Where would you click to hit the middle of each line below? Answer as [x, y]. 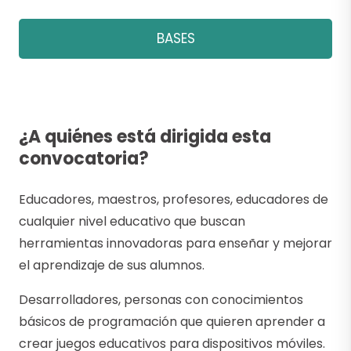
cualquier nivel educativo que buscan [132, 222]
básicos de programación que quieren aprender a [172, 322]
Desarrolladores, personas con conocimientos [161, 300]
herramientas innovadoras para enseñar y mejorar [175, 244]
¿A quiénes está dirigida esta [145, 137]
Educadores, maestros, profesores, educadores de [174, 200]
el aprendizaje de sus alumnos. [112, 266]
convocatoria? [84, 159]
